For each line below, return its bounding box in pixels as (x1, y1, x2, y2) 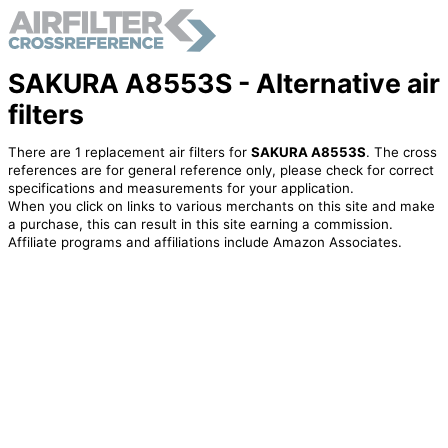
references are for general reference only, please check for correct (7, 162, 434, 179)
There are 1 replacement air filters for (7, 144, 251, 161)
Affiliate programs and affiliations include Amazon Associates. (7, 234, 402, 251)
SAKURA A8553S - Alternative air (7, 66, 440, 99)
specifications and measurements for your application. (7, 180, 354, 197)
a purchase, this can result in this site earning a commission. (7, 216, 393, 233)
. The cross (365, 144, 437, 161)
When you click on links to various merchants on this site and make (7, 198, 435, 215)
